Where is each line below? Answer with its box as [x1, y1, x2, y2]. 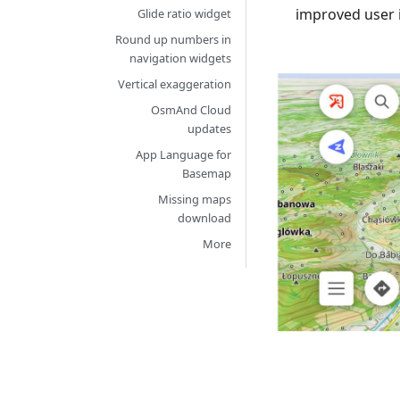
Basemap [182, 165, 232, 181]
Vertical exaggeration [118, 76, 232, 92]
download [178, 210, 232, 226]
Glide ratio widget [137, 5, 232, 21]
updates [187, 121, 232, 137]
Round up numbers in [115, 31, 232, 47]
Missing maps [158, 191, 232, 207]
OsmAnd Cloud [151, 102, 232, 118]
